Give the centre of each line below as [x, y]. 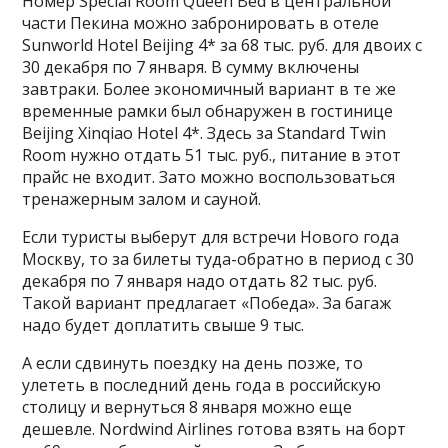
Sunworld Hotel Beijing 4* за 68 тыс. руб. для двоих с [222, 45]
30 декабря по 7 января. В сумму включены [191, 67]
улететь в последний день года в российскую [202, 385]
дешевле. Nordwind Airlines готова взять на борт [214, 429]
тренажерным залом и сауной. [142, 199]
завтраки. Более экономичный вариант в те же [209, 89]
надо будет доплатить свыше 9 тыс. [163, 325]
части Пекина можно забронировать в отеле [201, 23]
